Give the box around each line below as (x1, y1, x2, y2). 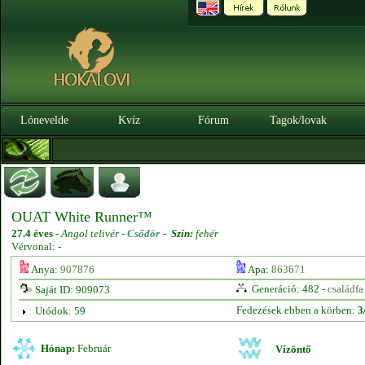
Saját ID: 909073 (32, 284, 110, 296)
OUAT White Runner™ (11, 209, 152, 225)
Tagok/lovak (270, 114, 327, 126)
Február (75, 342, 111, 354)
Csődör (127, 227, 160, 240)
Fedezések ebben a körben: (235, 304, 358, 316)
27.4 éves (11, 227, 53, 240)
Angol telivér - (61, 227, 127, 240)
